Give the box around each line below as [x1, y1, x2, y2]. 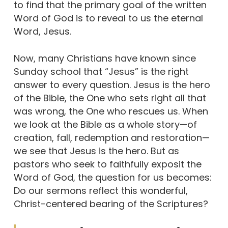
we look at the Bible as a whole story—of [13, 118, 197, 131]
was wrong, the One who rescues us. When [13, 105, 208, 118]
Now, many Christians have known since [13, 52, 196, 65]
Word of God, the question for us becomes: [13, 171, 212, 184]
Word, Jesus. [13, 25, 71, 38]
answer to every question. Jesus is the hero [13, 78, 210, 92]
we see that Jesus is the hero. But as [13, 145, 179, 158]
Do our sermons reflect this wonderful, [13, 184, 188, 197]
